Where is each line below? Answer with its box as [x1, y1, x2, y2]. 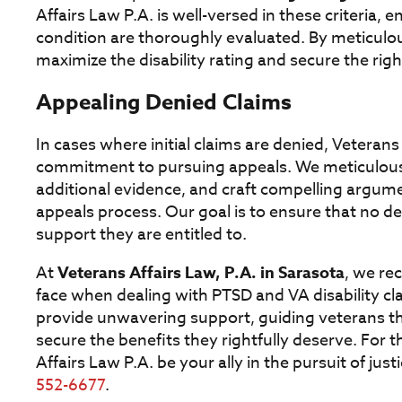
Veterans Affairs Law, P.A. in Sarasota [57, 261, 345, 285]
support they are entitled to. [36, 223, 247, 248]
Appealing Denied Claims [36, 87, 292, 119]
